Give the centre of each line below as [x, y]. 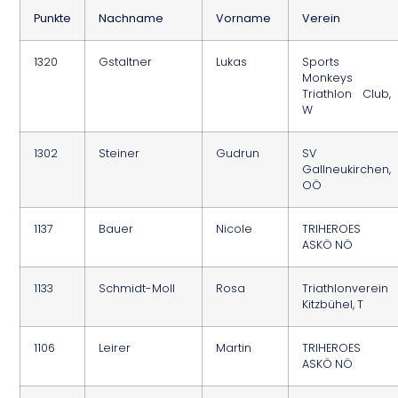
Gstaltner [126, 62]
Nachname [131, 19]
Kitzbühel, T [333, 305]
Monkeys [328, 78]
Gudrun [238, 154]
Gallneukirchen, [347, 170]
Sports [321, 62]
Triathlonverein [346, 289]
